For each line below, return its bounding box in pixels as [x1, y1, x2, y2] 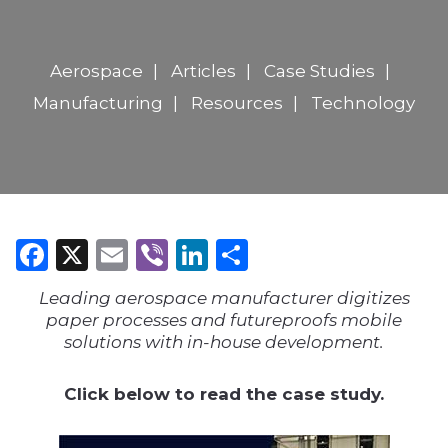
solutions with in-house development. [64, 332, 384, 353]
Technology [311, 93, 415, 114]
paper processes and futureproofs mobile [46, 310, 402, 331]
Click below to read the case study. [64, 384, 384, 405]
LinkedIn [208, 235, 347, 275]
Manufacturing [33, 93, 163, 114]
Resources [191, 93, 283, 114]
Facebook [48, 235, 202, 275]
